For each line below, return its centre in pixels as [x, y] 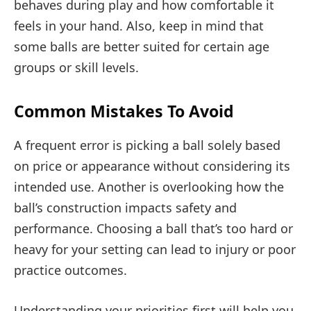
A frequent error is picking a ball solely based [147, 145]
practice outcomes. [70, 270]
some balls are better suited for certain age [142, 46]
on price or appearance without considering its [152, 166]
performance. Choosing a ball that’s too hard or [153, 229]
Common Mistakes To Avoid [124, 111]
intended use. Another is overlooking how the [149, 187]
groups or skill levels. [76, 67]
